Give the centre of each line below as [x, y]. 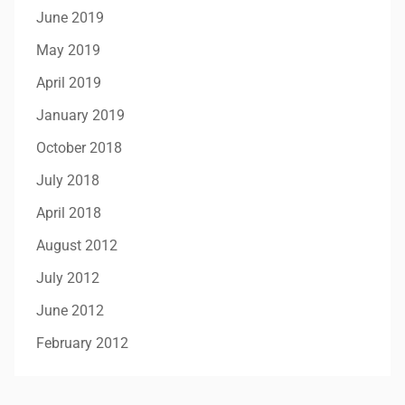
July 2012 [68, 278]
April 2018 [69, 213]
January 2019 [80, 115]
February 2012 [82, 343]
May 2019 [68, 50]
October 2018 [79, 148]
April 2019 [69, 83]
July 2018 [68, 180]
